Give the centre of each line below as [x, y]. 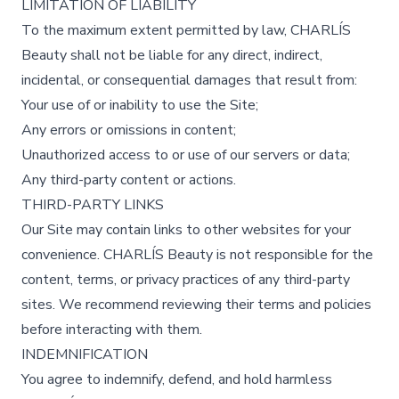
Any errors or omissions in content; [129, 130]
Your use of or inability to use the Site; [140, 105]
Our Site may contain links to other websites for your [186, 230]
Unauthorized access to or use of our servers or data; [186, 155]
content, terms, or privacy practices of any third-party [186, 280]
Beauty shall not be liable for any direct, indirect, [172, 55]
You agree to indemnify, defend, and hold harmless [177, 379]
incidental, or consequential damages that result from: [189, 80]
